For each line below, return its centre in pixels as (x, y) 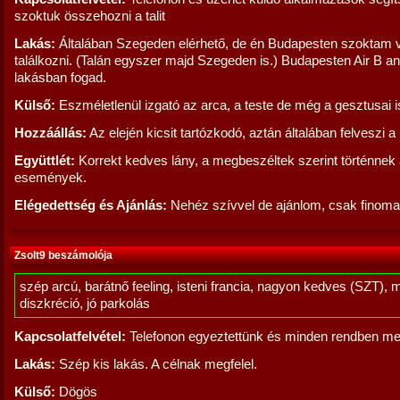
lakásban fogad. (60, 78)
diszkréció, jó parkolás (85, 304)
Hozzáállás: (50, 133)
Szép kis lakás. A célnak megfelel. (156, 364)
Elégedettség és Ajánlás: (91, 205)
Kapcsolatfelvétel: (70, 337)
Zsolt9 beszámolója (63, 255)
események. (50, 178)
